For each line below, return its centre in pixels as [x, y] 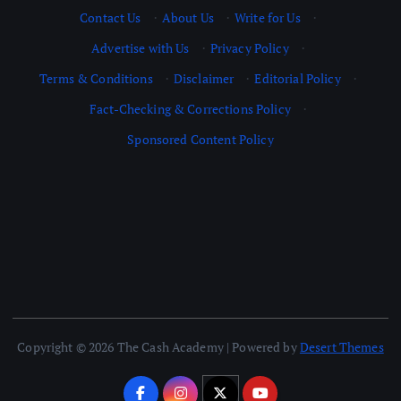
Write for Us [268, 18]
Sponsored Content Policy [200, 140]
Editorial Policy [298, 79]
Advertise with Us [141, 48]
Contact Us [111, 18]
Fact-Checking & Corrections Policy [190, 109]
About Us [188, 18]
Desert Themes [341, 346]
